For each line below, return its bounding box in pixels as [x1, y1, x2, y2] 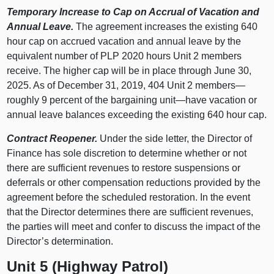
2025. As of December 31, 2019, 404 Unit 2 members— [7, 80, 246, 91]
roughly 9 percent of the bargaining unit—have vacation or [7, 94, 257, 105]
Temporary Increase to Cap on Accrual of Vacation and [7, 6, 260, 17]
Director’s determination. [7, 235, 114, 246]
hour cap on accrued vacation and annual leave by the [7, 35, 242, 46]
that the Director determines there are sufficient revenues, [7, 206, 254, 217]
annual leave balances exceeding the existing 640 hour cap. [7, 109, 267, 120]
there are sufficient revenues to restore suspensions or [7, 162, 241, 173]
